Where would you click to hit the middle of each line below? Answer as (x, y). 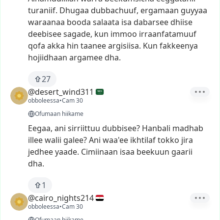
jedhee (41, 152)
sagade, (78, 34)
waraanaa (46, 22)
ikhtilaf (143, 140)
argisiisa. (124, 46)
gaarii (182, 152)
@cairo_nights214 (61, 198)
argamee (86, 57)
